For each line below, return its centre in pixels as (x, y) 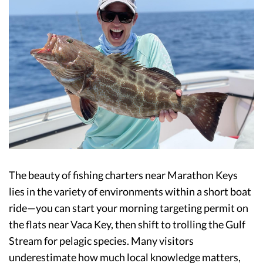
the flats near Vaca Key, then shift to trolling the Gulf (127, 224)
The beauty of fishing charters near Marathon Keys (123, 175)
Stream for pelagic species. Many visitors (101, 240)
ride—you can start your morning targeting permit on (129, 208)
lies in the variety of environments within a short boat (130, 191)
